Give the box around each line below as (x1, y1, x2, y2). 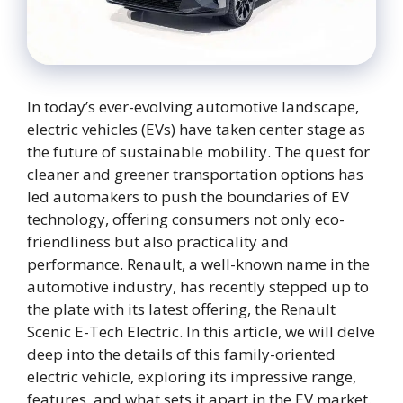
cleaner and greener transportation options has (27, 163, 363, 184)
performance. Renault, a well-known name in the (27, 253, 370, 274)
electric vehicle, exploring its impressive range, (27, 365, 356, 387)
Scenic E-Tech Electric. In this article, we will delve (27, 320, 375, 342)
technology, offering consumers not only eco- (27, 208, 345, 229)
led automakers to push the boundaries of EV (27, 185, 349, 207)
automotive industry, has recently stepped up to (27, 275, 369, 297)
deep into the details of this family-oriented (27, 343, 336, 364)
